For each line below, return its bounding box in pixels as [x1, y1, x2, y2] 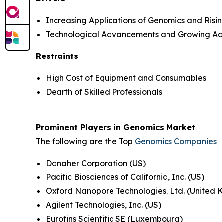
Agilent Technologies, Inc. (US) [46, 199, 161, 210]
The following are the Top [36, 136, 135, 146]
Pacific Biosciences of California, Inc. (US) [46, 171, 204, 182]
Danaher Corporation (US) [46, 158, 146, 168]
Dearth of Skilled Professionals [46, 86, 162, 97]
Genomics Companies [135, 136, 217, 146]
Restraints [36, 51, 78, 61]
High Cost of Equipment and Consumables [46, 72, 206, 83]
